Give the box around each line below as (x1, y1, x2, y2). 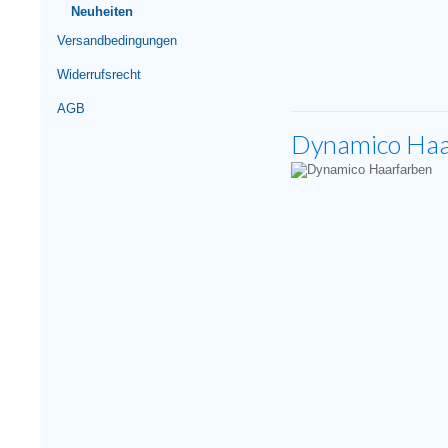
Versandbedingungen (57, 33, 177, 48)
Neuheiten (71, 4, 133, 19)
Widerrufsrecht (57, 67, 141, 82)
